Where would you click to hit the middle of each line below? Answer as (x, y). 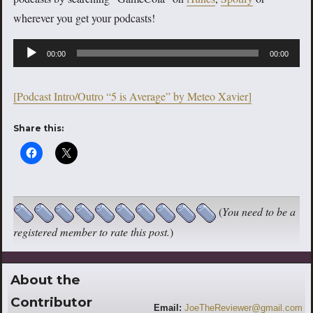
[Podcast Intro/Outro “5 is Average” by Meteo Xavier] (132, 96)
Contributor (51, 303)
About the (45, 280)
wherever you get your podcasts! (84, 18)
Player (26, 68)
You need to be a (259, 212)
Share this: (38, 129)
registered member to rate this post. (92, 232)
